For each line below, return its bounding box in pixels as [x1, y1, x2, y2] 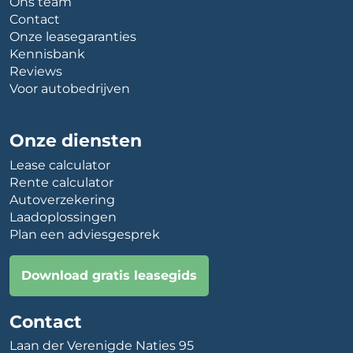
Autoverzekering [9, 191, 115, 207]
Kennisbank [9, 46, 85, 61]
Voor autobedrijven [9, 80, 130, 96]
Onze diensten [9, 129, 142, 151]
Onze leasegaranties [9, 28, 136, 44]
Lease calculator [9, 157, 110, 173]
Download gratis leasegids [21, 267, 197, 283]
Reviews [9, 63, 62, 79]
